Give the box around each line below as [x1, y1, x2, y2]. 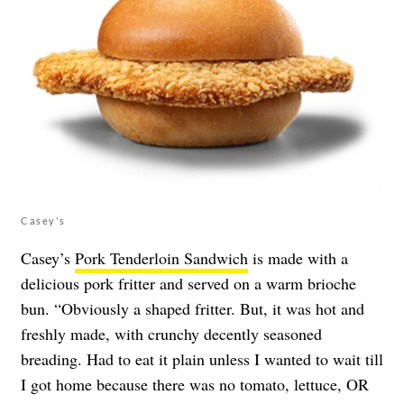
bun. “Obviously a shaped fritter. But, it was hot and [21, 298, 364, 320]
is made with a [248, 247, 348, 270]
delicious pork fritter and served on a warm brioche [21, 272, 356, 295]
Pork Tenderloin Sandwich [75, 247, 248, 270]
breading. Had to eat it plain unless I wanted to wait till [21, 348, 383, 371]
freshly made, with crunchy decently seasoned [21, 323, 322, 345]
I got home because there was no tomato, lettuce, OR [21, 373, 369, 396]
